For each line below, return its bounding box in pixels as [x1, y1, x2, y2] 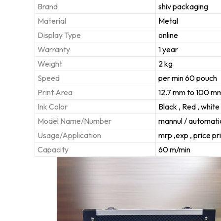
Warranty [37, 44, 70, 54]
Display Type [37, 30, 81, 40]
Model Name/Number [37, 115, 111, 126]
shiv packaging [158, 1, 208, 11]
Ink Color [37, 101, 68, 111]
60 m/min [158, 144, 190, 154]
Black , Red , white [158, 101, 220, 111]
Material [37, 15, 66, 26]
